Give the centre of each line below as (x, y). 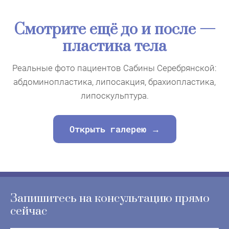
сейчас (29, 212)
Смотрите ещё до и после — (114, 30)
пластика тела (114, 47)
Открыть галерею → (114, 129)
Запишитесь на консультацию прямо (110, 199)
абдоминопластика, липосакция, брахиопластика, (114, 82)
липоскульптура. (114, 96)
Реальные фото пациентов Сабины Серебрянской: (114, 68)
